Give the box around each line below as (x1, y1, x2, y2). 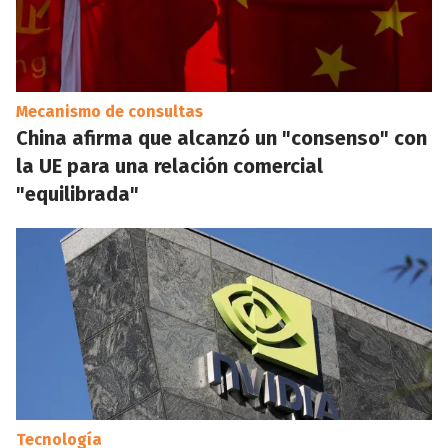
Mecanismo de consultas (16, 102, 203, 121)
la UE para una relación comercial (16, 154, 323, 178)
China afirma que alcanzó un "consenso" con (16, 126, 427, 150)
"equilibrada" (16, 182, 139, 206)
